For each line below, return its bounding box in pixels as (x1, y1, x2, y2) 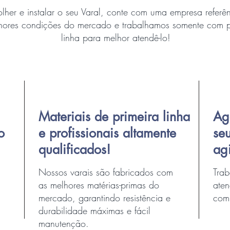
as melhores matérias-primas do (39, 179, 159, 191)
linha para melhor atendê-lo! (61, 31, 170, 44)
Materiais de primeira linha (39, 108, 190, 125)
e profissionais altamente (39, 125, 176, 141)
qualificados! (39, 141, 110, 158)
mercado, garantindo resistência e (39, 191, 170, 204)
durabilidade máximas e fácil (39, 204, 150, 217)
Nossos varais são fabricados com (39, 166, 173, 178)
